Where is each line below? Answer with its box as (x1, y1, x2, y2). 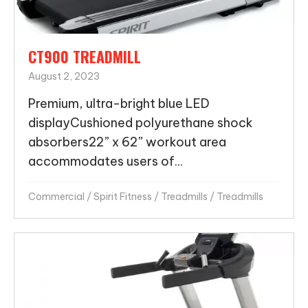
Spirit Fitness (93, 190, 152, 203)
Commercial (28, 190, 85, 203)
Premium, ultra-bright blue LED (28, 95, 210, 111)
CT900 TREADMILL (28, 45, 141, 67)
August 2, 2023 (28, 69, 100, 82)
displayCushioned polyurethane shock (28, 114, 253, 131)
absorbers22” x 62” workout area (28, 133, 226, 150)
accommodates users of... (28, 153, 183, 169)
